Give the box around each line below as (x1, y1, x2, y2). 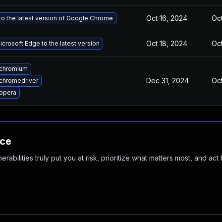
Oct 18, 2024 (146, 39, 187, 48)
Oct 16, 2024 (146, 14, 187, 22)
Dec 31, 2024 (146, 76, 189, 85)
